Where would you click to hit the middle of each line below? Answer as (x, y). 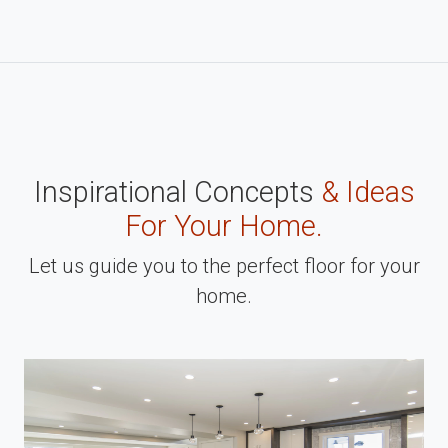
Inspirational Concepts (177, 191)
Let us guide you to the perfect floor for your (224, 265)
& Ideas (367, 191)
